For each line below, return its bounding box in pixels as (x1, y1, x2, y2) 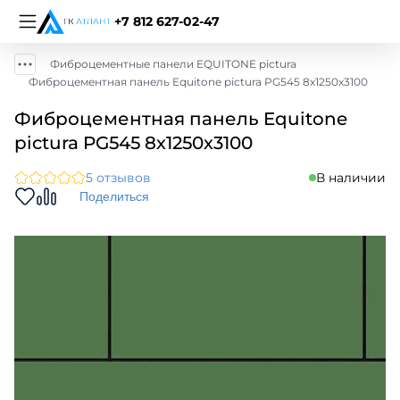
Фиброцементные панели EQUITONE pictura (50, 57, 296, 71)
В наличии (316, 170, 386, 186)
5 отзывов (86, 170, 151, 186)
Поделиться (79, 189, 149, 204)
